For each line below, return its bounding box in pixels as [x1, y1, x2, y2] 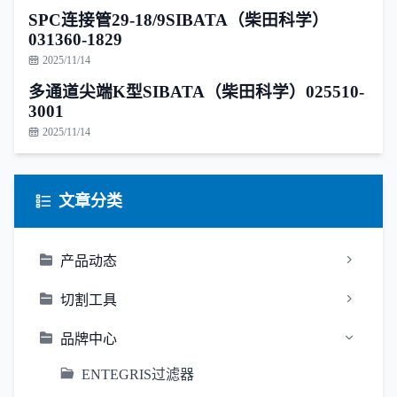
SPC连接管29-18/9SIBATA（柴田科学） [28, 11, 329, 29]
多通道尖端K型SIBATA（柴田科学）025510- [28, 82, 364, 101]
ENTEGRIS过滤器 [82, 367, 194, 382]
